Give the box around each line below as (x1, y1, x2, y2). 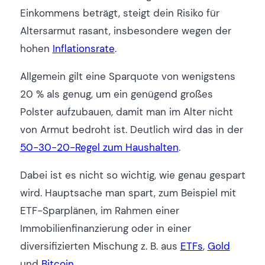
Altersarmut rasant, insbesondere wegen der (20, 24, 231, 37)
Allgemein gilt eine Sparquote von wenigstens (20, 70, 235, 83)
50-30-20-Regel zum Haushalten (20, 141, 179, 154)
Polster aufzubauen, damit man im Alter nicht (20, 105, 233, 119)
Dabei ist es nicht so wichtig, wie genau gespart (20, 169, 245, 182)
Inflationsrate (52, 41, 115, 55)
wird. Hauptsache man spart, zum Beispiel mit (20, 186, 236, 200)
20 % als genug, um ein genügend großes (20, 88, 213, 101)
